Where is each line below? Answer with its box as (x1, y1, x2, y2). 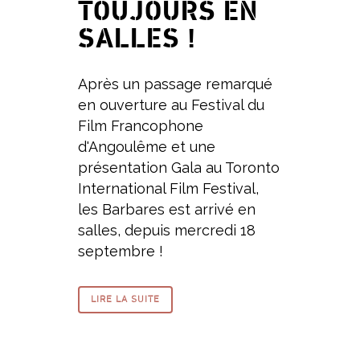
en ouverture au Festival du (78, 96, 264, 113)
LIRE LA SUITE (91, 292, 160, 305)
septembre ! (78, 242, 163, 260)
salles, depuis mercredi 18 (78, 221, 256, 239)
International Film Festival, (78, 179, 259, 197)
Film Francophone (78, 117, 203, 134)
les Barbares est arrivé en (78, 200, 256, 218)
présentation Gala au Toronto (78, 158, 280, 176)
